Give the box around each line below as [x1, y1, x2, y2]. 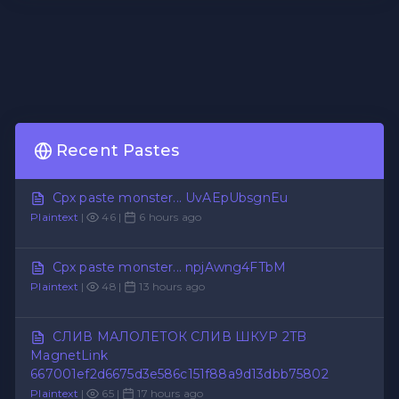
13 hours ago [136, 279, 206, 293]
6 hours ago [136, 209, 202, 224]
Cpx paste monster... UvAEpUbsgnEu [52, 189, 289, 206]
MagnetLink [30, 346, 108, 363]
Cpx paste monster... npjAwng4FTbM [52, 258, 287, 275]
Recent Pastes [55, 141, 180, 161]
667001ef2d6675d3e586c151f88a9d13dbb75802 [30, 365, 329, 382]
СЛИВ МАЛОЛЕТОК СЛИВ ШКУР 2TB [52, 328, 307, 345]
